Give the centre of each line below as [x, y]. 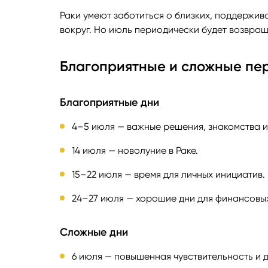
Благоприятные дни [109, 103]
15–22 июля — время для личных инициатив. [168, 175]
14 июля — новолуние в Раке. [135, 151]
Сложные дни [94, 232]
